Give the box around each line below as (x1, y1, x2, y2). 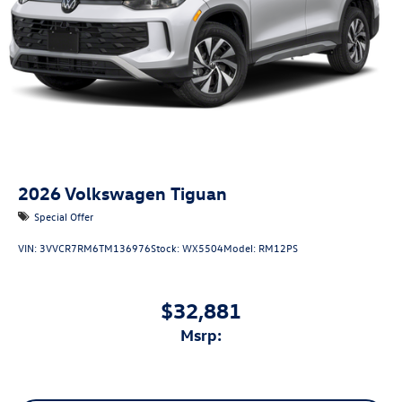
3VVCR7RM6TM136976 (39, 240, 151, 255)
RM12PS (258, 240, 298, 255)
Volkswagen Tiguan (65, 181, 227, 205)
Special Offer (34, 209, 93, 224)
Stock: (151, 240, 182, 255)
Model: (223, 240, 258, 255)
